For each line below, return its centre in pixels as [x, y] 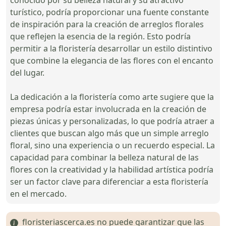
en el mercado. [38, 193]
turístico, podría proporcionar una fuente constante [109, 12]
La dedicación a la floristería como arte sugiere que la [112, 97]
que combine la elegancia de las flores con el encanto [112, 60]
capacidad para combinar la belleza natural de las [104, 157]
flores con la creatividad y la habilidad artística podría [112, 169]
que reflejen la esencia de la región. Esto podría [100, 36]
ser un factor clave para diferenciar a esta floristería [109, 181]
